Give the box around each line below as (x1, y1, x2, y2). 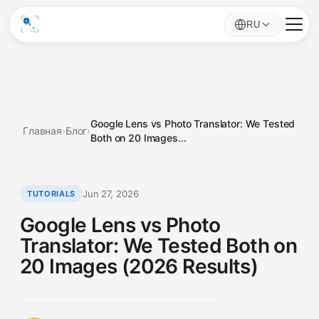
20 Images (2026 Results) (20, 254, 258, 278)
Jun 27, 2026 (82, 187, 139, 199)
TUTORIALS (27, 189, 75, 199)
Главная (23, 125, 63, 137)
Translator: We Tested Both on (20, 234, 298, 258)
